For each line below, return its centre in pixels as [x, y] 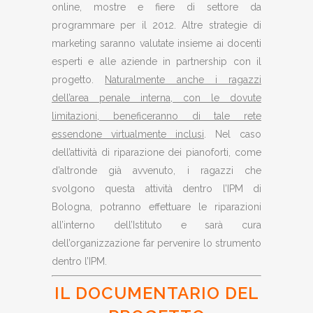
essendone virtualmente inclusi [128, 134]
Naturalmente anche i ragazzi [183, 80]
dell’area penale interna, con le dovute [156, 98]
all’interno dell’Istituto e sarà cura [156, 225]
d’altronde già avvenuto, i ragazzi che [156, 170]
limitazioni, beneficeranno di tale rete [156, 116]
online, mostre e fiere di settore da [156, 7]
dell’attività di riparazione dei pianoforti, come [156, 152]
